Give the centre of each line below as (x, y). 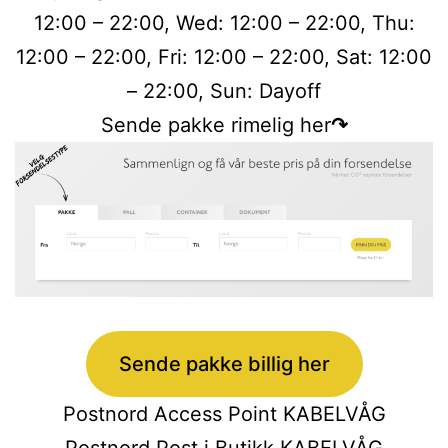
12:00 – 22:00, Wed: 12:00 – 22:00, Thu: (224, 22)
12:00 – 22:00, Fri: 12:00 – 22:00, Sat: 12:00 (224, 56)
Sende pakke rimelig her (215, 124)
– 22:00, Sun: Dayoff (224, 90)
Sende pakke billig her (224, 363)
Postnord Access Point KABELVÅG (224, 413)
